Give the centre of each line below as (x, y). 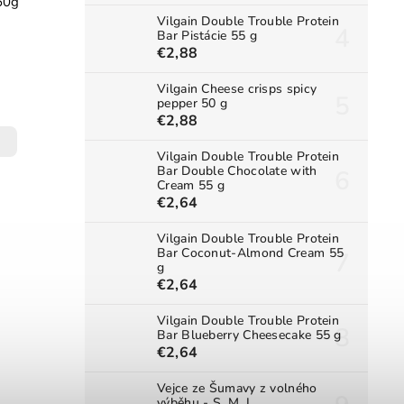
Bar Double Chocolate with (237, 171)
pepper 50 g (193, 104)
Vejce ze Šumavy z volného (237, 389)
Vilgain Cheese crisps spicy (237, 89)
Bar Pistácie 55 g (207, 36)
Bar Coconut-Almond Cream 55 (251, 253)
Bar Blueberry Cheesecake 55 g (249, 335)
